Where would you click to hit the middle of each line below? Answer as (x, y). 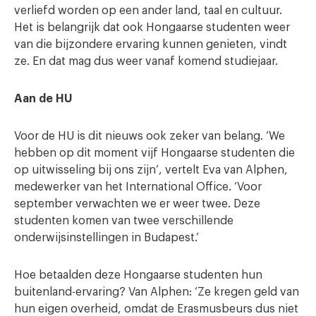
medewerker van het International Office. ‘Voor (138, 187)
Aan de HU (43, 99)
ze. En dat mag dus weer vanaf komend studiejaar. (146, 61)
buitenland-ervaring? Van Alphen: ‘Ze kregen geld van (157, 292)
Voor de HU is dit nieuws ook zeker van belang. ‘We (150, 136)
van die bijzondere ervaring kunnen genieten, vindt (151, 44)
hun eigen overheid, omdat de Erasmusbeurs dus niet (156, 309)
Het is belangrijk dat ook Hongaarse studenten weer (152, 28)
